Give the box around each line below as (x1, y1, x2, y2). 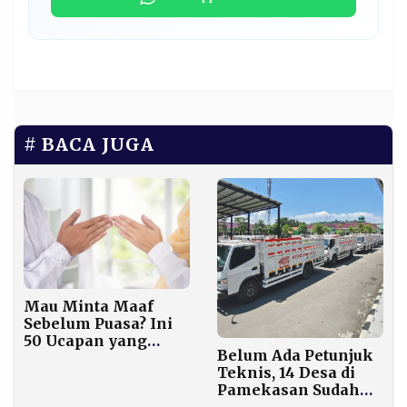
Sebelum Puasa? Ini (24, 314, 173, 333)
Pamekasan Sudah (217, 381, 360, 400)
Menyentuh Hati (24, 349, 151, 368)
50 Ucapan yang (24, 332, 147, 351)
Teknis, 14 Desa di (217, 363, 355, 382)
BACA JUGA (42, 134, 154, 156)
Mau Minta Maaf (24, 297, 154, 316)
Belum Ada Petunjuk (217, 346, 373, 365)
